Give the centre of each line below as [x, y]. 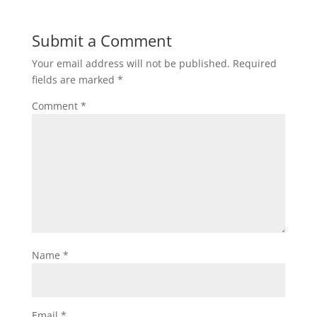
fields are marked [74, 80]
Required [254, 64]
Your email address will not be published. [131, 64]
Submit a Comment [102, 41]
